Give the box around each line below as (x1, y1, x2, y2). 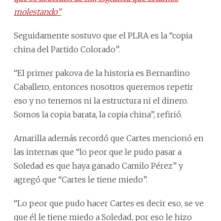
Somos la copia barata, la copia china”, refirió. (14, 109, 183, 119)
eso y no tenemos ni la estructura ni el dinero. (14, 95, 188, 106)
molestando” (14, 6, 61, 17)
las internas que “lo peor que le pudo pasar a (14, 147, 182, 157)
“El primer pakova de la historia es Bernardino (14, 68, 190, 78)
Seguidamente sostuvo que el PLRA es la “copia (14, 30, 192, 40)
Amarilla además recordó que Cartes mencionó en (14, 133, 204, 143)
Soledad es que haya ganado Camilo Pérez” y (14, 160, 183, 171)
